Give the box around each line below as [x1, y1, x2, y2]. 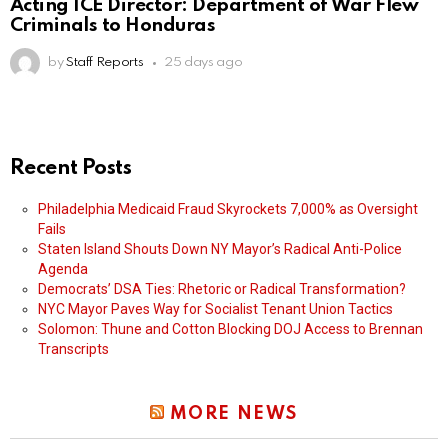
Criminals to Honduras [10, 16, 216, 36]
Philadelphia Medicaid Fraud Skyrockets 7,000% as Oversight [38, 201, 418, 218]
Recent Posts [10, 158, 132, 180]
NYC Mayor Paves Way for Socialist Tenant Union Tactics [38, 301, 393, 318]
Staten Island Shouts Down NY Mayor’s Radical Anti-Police [38, 241, 402, 258]
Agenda [38, 261, 88, 278]
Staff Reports [65, 56, 144, 70]
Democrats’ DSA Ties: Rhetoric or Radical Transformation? [38, 281, 406, 298]
